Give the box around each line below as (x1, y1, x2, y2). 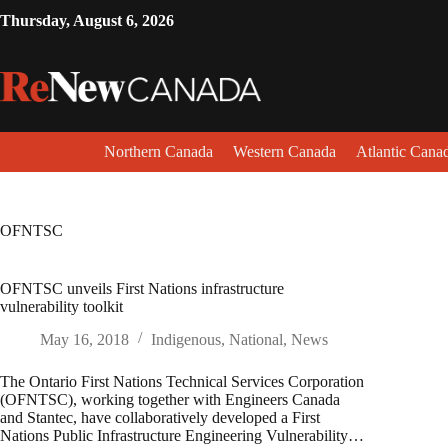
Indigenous (151, 330, 221, 348)
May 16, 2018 (40, 330, 129, 348)
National (229, 330, 283, 348)
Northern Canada (104, 143, 213, 160)
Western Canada (233, 143, 336, 160)
